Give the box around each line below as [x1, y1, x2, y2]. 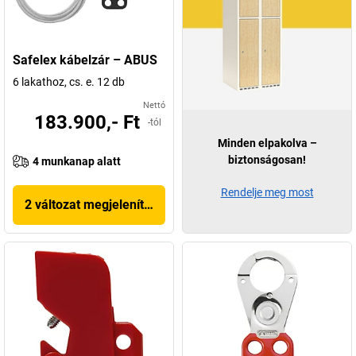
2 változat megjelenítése [25, 197, 164, 212]
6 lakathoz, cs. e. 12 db [13, 75, 125, 88]
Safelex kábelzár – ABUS [13, 52, 157, 68]
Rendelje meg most [220, 186, 314, 199]
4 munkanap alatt [33, 155, 121, 168]
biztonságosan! [228, 153, 306, 166]
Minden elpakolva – [217, 137, 317, 149]
